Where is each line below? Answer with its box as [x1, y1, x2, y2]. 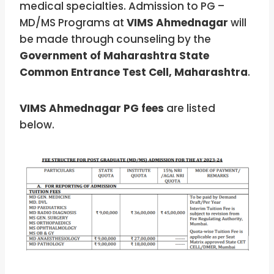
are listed [164, 101, 215, 116]
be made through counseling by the [20, 32, 211, 47]
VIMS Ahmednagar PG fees [20, 101, 164, 116]
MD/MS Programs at [20, 15, 127, 31]
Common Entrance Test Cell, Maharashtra [20, 65, 248, 80]
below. [20, 117, 57, 133]
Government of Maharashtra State [20, 48, 209, 64]
